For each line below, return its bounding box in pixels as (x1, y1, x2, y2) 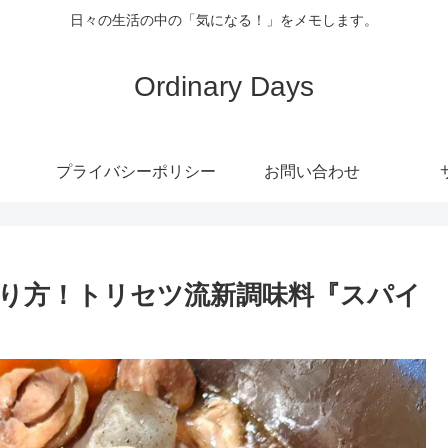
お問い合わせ (264, 162, 360, 180)
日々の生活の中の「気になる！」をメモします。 (70, 12, 378, 29)
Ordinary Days (134, 70, 314, 102)
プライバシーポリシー (56, 162, 216, 180)
